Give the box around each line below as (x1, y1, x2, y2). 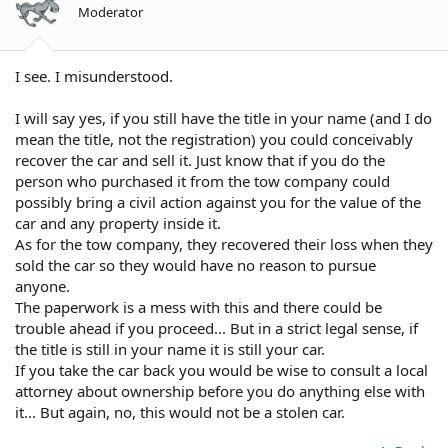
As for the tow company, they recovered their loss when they (15, 234, 433, 254)
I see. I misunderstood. (15, 66, 173, 86)
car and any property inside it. (15, 213, 221, 233)
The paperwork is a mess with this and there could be (15, 297, 382, 317)
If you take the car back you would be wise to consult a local (15, 360, 428, 380)
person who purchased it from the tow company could (15, 171, 390, 191)
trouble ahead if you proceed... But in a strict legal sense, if (15, 318, 418, 338)
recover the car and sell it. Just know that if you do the (15, 150, 385, 170)
